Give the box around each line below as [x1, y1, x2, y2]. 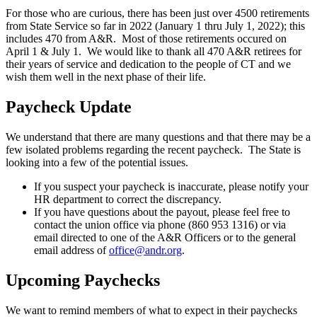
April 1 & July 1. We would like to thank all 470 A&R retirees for [6, 45, 301, 57]
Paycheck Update [6, 97, 132, 116]
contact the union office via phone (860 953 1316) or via [34, 218, 286, 231]
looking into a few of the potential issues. [6, 156, 191, 168]
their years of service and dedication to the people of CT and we [6, 57, 291, 70]
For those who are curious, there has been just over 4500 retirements [6, 6, 309, 19]
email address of [34, 243, 109, 256]
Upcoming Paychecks [6, 270, 160, 289]
